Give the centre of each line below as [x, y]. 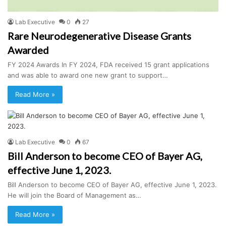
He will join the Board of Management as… [74, 195]
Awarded [28, 50]
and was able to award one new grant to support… [88, 75]
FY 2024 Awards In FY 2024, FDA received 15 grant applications [108, 65]
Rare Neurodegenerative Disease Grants [99, 36]
